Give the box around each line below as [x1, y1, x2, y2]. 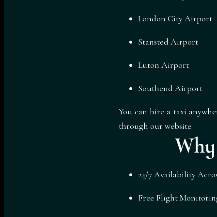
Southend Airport [138, 82, 202, 93]
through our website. [119, 120, 193, 131]
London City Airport [138, 13, 212, 24]
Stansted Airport [138, 36, 198, 47]
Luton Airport [138, 59, 189, 70]
